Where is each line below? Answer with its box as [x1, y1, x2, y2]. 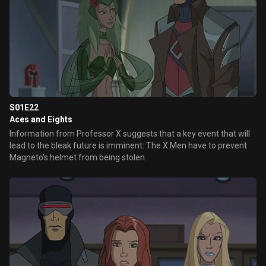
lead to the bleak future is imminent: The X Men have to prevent [9, 141, 247, 150]
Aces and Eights [9, 115, 72, 124]
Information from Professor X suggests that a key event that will [9, 129, 250, 138]
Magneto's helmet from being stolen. [9, 153, 147, 162]
